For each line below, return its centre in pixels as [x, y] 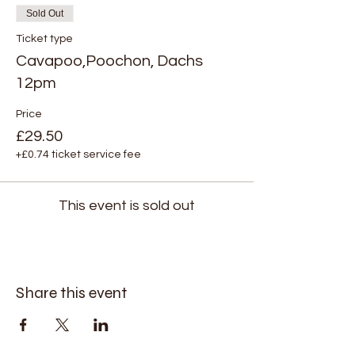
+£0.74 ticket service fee [78, 154]
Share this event [71, 292]
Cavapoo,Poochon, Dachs [109, 61]
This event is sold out [127, 205]
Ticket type [44, 38]
